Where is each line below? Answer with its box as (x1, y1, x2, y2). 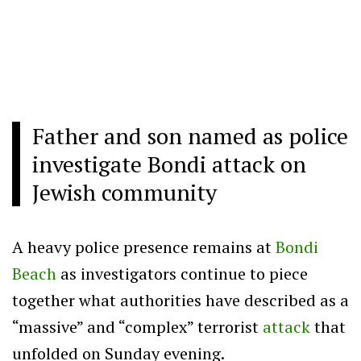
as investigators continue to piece (56, 262, 308, 284)
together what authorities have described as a (12, 288, 349, 311)
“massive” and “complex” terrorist (12, 315, 263, 338)
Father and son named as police (32, 120, 348, 151)
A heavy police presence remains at (12, 235, 276, 258)
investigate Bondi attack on (32, 148, 306, 179)
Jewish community (32, 176, 217, 207)
